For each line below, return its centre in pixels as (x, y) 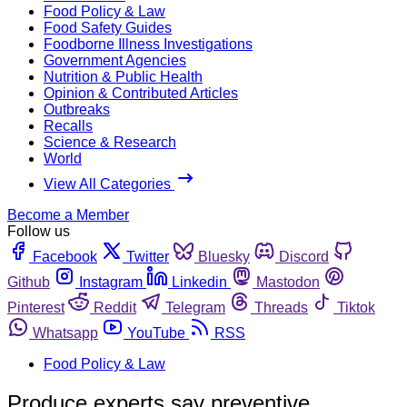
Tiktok (356, 307)
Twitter (148, 256)
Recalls (68, 125)
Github (29, 282)
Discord (304, 256)
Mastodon (288, 282)
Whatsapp (65, 333)
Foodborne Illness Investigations (148, 44)
